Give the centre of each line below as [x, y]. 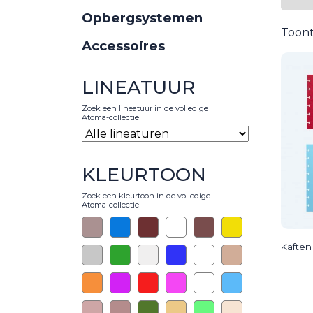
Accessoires [123, 45]
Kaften [296, 247]
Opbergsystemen [142, 17]
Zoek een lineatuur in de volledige [145, 108]
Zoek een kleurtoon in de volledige [146, 195]
